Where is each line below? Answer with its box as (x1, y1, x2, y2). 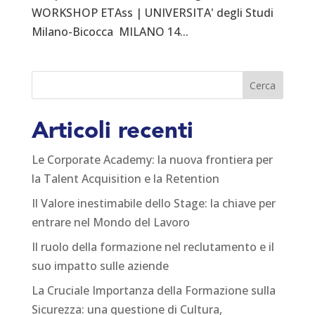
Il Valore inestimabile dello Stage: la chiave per (31, 195, 276, 212)
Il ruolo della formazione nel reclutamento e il (31, 239, 274, 255)
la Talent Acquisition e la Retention (31, 171, 219, 187)
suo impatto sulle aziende (31, 258, 169, 274)
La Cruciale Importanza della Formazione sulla (31, 283, 276, 299)
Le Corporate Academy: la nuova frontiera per (31, 152, 273, 168)
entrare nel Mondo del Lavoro (31, 214, 190, 231)
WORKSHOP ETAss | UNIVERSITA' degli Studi (31, 5, 274, 21)
